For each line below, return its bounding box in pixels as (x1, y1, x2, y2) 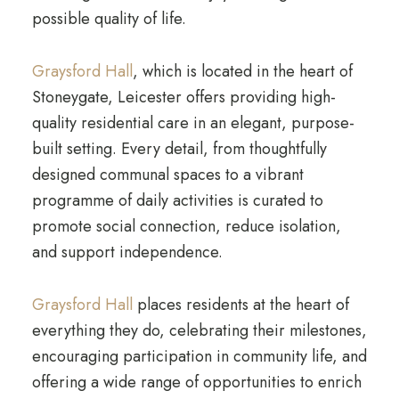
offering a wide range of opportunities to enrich (31, 370, 362, 394)
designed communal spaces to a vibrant (31, 163, 304, 186)
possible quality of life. (31, 7, 186, 30)
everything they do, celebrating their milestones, (31, 319, 367, 342)
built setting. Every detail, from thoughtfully (31, 137, 327, 160)
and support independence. (31, 240, 223, 264)
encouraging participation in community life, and (31, 345, 367, 368)
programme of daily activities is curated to (31, 189, 323, 212)
